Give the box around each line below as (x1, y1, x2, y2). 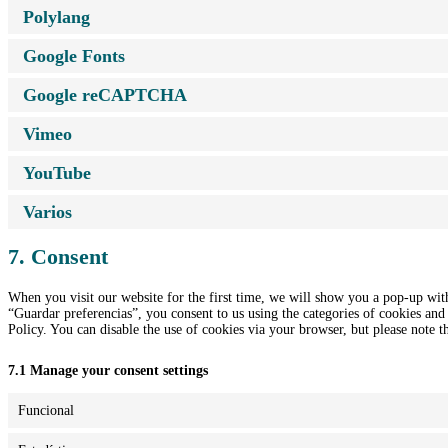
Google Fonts (23, 45, 125, 66)
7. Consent (8, 244, 108, 270)
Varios (23, 201, 72, 222)
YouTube (23, 162, 91, 183)
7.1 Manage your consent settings (8, 363, 208, 379)
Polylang (23, 6, 90, 27)
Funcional (18, 402, 74, 418)
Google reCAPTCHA (23, 84, 187, 105)
